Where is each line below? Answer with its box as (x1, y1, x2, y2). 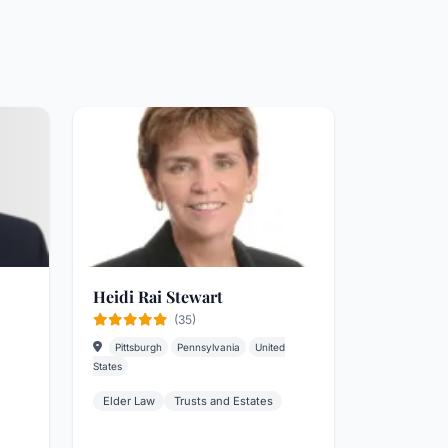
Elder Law (102, 394, 155, 408)
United (255, 341, 285, 353)
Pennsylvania (177, 341, 240, 353)
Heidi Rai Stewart (93, 286, 223, 307)
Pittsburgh (115, 341, 162, 353)
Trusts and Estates (173, 394, 273, 408)
